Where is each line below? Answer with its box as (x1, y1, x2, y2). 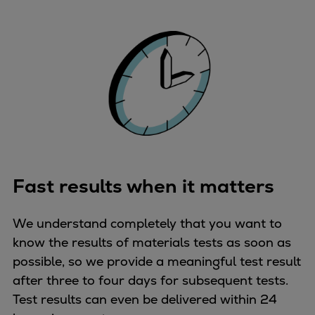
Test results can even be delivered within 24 (13, 290, 277, 307)
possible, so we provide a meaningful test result (13, 252, 301, 269)
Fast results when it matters (13, 173, 274, 198)
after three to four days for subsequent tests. (13, 271, 288, 288)
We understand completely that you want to (13, 214, 282, 231)
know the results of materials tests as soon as (13, 233, 291, 250)
